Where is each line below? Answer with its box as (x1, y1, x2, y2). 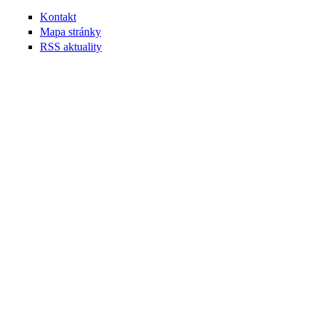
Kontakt (40, 10, 76, 23)
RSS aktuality (40, 41, 102, 53)
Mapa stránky (40, 26, 101, 38)
